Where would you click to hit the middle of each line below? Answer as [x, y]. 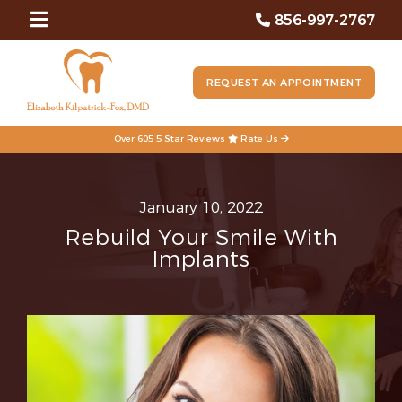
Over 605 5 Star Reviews [170, 139]
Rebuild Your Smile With [201, 238]
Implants [201, 259]
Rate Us [259, 139]
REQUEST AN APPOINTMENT [284, 83]
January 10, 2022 [201, 208]
